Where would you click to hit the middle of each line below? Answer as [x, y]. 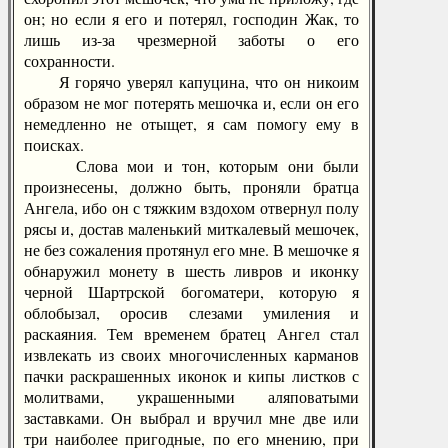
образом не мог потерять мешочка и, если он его [191, 102]
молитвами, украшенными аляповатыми [191, 396]
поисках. [54, 144]
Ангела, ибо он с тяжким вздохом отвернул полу [191, 207]
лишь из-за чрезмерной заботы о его [191, 39]
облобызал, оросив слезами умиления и [191, 312]
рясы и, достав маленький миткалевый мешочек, [191, 228]
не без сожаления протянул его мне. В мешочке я [191, 249]
